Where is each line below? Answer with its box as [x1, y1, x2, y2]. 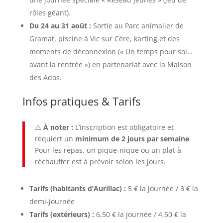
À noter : [43, 122, 73, 132]
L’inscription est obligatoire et [73, 122, 174, 132]
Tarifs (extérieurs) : [29, 210, 94, 219]
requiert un [34, 134, 75, 143]
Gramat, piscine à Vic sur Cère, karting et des [29, 34, 180, 43]
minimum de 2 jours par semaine [75, 134, 189, 143]
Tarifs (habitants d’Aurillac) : [29, 184, 126, 193]
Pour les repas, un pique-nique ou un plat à [34, 145, 181, 155]
